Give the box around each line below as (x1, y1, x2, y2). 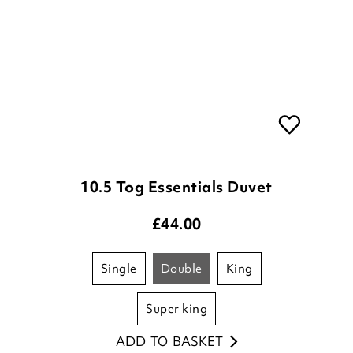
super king (153, 301, 207, 318)
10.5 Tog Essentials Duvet (80, 176, 273, 198)
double (170, 261, 203, 277)
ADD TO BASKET (115, 333, 223, 351)
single (108, 261, 137, 277)
